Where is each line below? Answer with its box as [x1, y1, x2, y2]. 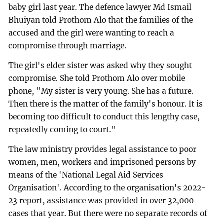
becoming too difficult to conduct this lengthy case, [8, 112, 200, 122]
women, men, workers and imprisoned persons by [8, 157, 196, 167]
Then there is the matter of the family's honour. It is [8, 99, 203, 109]
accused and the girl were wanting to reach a [8, 28, 175, 38]
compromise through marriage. [8, 41, 127, 51]
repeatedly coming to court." [8, 125, 116, 135]
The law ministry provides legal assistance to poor [8, 145, 197, 154]
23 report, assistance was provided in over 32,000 [8, 196, 194, 205]
